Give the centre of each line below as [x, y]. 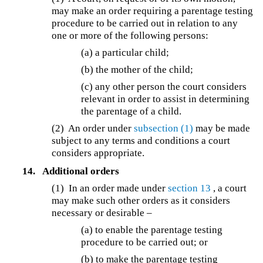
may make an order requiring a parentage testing [153, 11]
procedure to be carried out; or [145, 242]
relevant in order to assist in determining [166, 99]
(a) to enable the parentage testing [152, 230]
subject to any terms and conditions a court [141, 140]
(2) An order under [93, 128]
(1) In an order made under [110, 188]
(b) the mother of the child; [137, 69]
